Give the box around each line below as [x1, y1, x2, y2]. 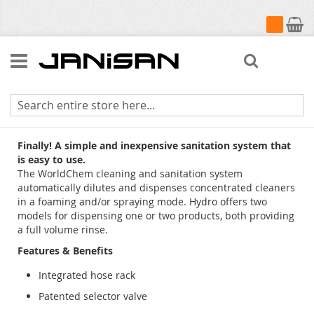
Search [264, 50, 296, 63]
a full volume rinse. [18, 223, 108, 236]
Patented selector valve [39, 289, 147, 303]
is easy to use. [18, 153, 86, 166]
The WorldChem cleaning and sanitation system [18, 167, 243, 180]
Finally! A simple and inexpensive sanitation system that [18, 139, 291, 152]
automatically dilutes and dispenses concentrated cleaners [18, 181, 295, 194]
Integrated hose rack [39, 268, 135, 282]
